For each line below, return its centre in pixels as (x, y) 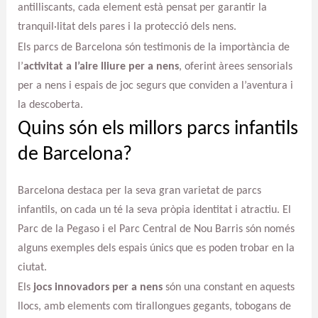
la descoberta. (50, 105)
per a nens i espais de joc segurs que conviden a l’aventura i (155, 86)
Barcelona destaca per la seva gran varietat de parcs (139, 191)
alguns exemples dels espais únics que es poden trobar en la (156, 248)
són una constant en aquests (228, 288)
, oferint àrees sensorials (235, 66)
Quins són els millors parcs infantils (158, 129)
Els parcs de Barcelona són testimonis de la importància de (153, 47)
